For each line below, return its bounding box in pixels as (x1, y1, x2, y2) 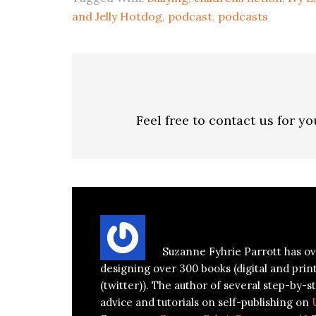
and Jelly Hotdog (72, 9, 162, 23)
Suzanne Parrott (197, 213, 284, 234)
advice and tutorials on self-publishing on (100, 296, 312, 309)
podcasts (218, 9, 268, 23)
